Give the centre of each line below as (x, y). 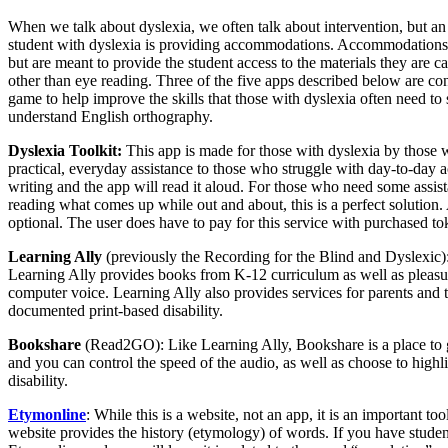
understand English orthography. (110, 116)
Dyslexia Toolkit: (67, 150)
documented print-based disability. (115, 310)
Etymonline (47, 414)
